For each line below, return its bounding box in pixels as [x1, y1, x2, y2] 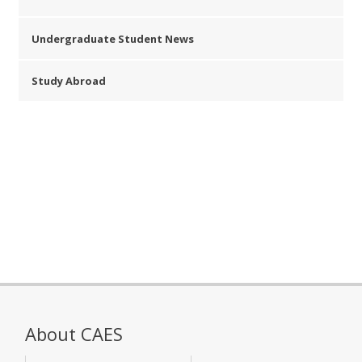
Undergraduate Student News [32, 31, 195, 46]
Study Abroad [32, 74, 107, 89]
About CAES [25, 321, 124, 346]
